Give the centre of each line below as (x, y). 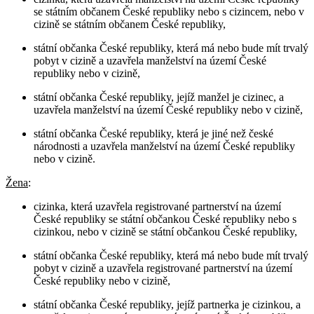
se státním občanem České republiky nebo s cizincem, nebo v (169, 11)
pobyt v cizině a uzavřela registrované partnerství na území (163, 268)
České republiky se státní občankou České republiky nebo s (165, 219)
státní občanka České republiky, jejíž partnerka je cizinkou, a (167, 304)
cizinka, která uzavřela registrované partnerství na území (157, 206)
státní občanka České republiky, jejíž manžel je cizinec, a (159, 97)
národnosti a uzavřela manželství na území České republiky (164, 146)
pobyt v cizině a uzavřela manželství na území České (150, 60)
